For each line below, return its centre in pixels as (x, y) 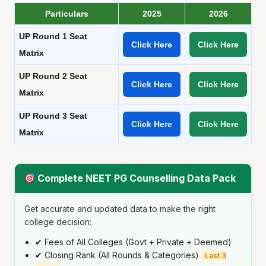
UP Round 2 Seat (53, 76)
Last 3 (216, 256)
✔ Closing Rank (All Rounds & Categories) (118, 255)
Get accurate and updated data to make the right (120, 209)
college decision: (58, 222)
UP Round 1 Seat (53, 37)
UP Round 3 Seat (53, 116)
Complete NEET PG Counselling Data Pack (136, 178)
